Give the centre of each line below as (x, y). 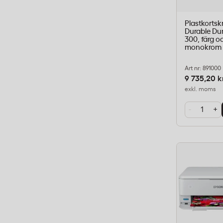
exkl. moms (200, 89)
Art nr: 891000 (203, 68)
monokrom (203, 47)
